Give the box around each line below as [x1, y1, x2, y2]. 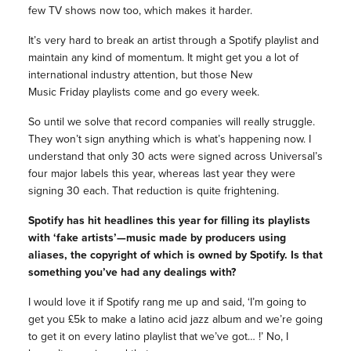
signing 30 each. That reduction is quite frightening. [27, 183, 279, 200]
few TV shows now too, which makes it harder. [27, 2, 252, 20]
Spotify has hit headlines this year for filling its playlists [27, 212, 310, 230]
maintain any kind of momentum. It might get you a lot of [27, 49, 299, 67]
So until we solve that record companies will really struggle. [27, 114, 315, 131]
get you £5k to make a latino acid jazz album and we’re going [27, 311, 323, 328]
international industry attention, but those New [27, 67, 252, 84]
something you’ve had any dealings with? [27, 264, 236, 281]
